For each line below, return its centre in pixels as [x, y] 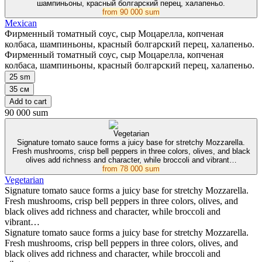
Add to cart [28, 102]
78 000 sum [140, 169]
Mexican [21, 23]
